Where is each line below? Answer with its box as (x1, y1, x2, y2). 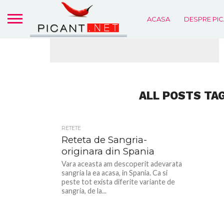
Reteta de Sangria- (61, 134, 147, 145)
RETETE (61, 125, 81, 131)
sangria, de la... (61, 186, 107, 195)
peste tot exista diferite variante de (61, 177, 175, 186)
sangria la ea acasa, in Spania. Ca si (61, 168, 168, 177)
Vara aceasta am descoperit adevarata (61, 159, 182, 168)
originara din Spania (61, 145, 155, 157)
